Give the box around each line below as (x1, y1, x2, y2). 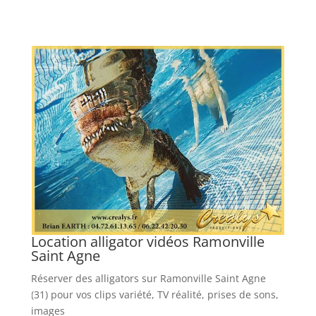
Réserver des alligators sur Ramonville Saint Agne (30, 272, 266, 286)
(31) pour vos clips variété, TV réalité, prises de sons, (30, 288, 279, 302)
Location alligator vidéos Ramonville (30, 232, 265, 252)
